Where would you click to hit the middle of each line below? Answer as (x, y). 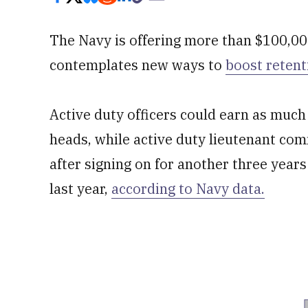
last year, (80, 189)
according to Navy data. (188, 189)
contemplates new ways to (137, 65)
